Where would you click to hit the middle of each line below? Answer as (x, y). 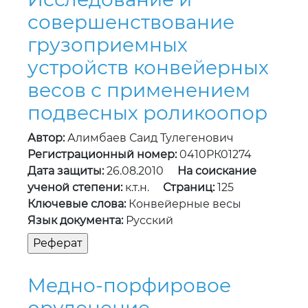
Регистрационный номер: (102, 155)
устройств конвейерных (148, 68)
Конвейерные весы (184, 204)
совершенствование (131, 22)
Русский (148, 221)
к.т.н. (143, 188)
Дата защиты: (66, 171)
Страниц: (189, 188)
